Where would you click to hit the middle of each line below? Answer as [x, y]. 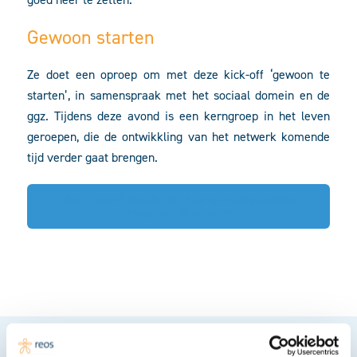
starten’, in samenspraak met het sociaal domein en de [178, 96]
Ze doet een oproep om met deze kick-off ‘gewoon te [178, 75]
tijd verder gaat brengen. [92, 158]
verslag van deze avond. [178, 213]
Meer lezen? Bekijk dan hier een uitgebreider [178, 200]
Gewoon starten [91, 38]
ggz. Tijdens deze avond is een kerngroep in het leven [178, 116]
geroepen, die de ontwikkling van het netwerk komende [178, 137]
